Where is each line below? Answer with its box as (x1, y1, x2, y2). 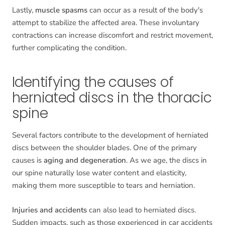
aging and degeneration (44, 155, 126, 166)
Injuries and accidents (12, 205, 87, 215)
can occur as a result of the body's (87, 5, 203, 16)
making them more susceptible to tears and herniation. (12, 180, 195, 191)
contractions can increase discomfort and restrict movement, (12, 30, 213, 41)
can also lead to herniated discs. (87, 205, 196, 215)
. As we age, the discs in (126, 155, 207, 166)
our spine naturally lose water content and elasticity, (12, 168, 186, 178)
